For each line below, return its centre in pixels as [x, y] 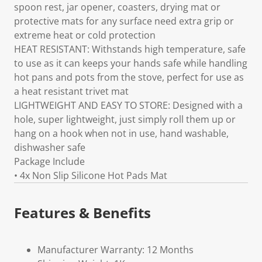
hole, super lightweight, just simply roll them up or [125, 119]
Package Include [49, 161]
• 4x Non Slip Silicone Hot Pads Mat [91, 175]
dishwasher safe [50, 147]
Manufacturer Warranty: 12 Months [116, 250]
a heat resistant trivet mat [71, 91]
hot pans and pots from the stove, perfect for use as [129, 77]
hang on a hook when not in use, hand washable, [121, 133]
